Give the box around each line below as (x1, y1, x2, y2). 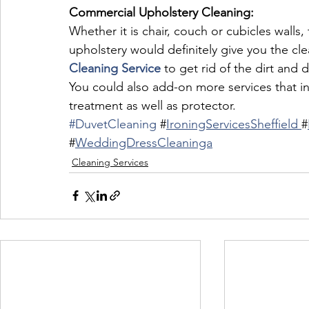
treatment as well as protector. (69, 97, 236, 113)
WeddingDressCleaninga (75, 134, 212, 150)
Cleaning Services (72, 155, 148, 168)
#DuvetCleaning (69, 116, 157, 132)
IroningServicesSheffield (166, 116, 301, 132)
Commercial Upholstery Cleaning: (69, 4, 254, 20)
